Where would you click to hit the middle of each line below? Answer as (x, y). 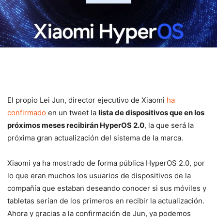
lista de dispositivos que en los (151, 112)
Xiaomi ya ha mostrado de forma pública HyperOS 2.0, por (106, 163)
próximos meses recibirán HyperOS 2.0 (76, 125)
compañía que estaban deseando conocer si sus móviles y (107, 188)
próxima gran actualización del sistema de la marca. (95, 138)
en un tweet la (72, 112)
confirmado (27, 112)
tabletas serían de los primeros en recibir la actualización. (106, 201)
